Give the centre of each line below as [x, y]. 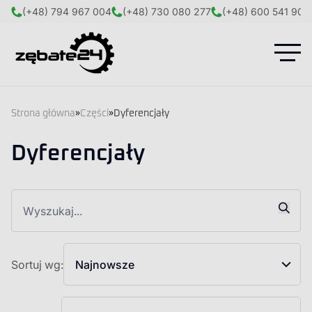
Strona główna [43, 114]
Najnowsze [105, 264]
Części [94, 114]
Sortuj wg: [37, 264]
